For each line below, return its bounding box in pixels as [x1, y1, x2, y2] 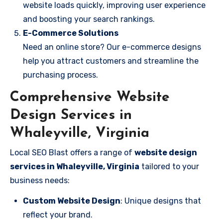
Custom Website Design [23, 196, 120, 206]
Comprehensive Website [10, 91, 170, 105]
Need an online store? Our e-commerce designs [23, 42, 201, 52]
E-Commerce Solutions [23, 28, 118, 38]
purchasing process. [23, 70, 98, 80]
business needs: [10, 175, 70, 185]
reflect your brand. [23, 210, 93, 220]
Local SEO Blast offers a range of [10, 147, 134, 157]
